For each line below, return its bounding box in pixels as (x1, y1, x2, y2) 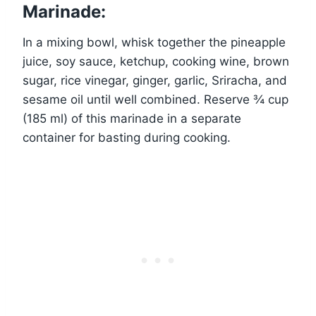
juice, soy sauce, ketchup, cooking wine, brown (23, 54, 289, 69)
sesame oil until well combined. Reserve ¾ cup (23, 92, 288, 107)
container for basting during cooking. (23, 130, 231, 145)
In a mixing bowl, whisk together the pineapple (23, 35, 286, 50)
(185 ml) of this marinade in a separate (23, 111, 241, 126)
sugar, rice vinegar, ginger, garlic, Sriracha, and (23, 73, 287, 88)
